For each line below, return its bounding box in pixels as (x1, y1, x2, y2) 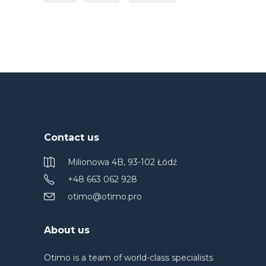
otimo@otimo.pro (68, 191, 142, 202)
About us (44, 224, 90, 236)
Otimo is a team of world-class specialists (44, 252, 213, 264)
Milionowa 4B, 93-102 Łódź (68, 157, 177, 168)
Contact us (44, 132, 99, 144)
